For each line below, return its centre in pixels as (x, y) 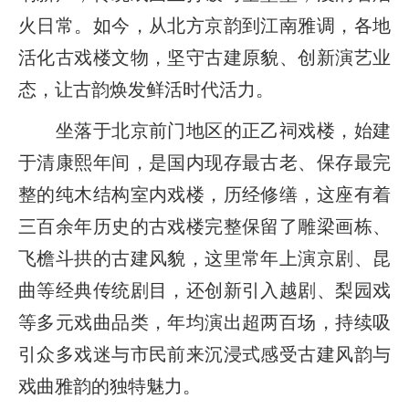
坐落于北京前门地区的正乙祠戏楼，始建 (204, 130)
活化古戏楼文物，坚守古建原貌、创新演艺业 (204, 57)
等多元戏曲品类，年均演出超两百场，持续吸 (204, 322)
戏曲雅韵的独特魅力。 (110, 386)
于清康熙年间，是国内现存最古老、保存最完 (204, 162)
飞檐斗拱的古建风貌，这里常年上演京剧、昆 (204, 258)
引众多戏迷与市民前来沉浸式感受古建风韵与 (204, 354)
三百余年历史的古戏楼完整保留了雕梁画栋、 (204, 226)
